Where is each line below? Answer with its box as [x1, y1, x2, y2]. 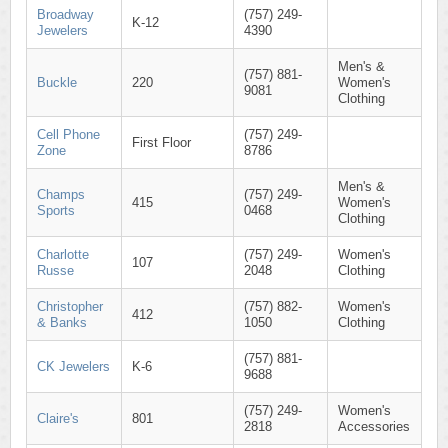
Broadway [37, 7, 94, 22]
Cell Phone [37, 127, 100, 142]
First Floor [132, 135, 191, 150]
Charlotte [37, 247, 89, 262]
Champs [37, 187, 85, 202]
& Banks [37, 315, 87, 330]
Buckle [37, 75, 77, 90]
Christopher [37, 299, 103, 314]
